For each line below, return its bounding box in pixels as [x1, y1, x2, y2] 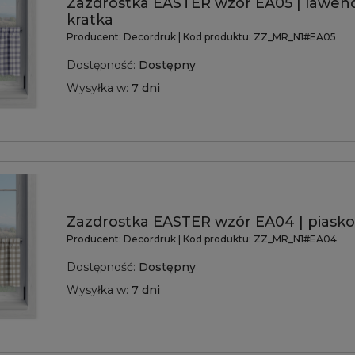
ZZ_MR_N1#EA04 [254, 233, 337, 246]
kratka [67, 10, 113, 29]
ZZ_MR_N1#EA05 [254, 30, 336, 43]
